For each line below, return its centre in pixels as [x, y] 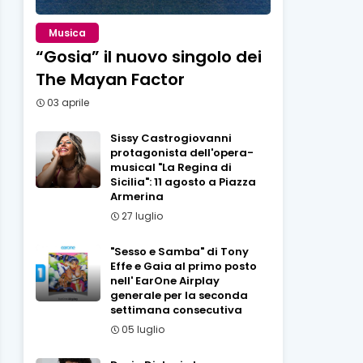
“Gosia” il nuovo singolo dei [148, 57]
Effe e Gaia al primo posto [183, 266]
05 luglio [143, 329]
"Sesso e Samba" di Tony [179, 252]
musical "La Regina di [171, 167]
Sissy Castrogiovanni [171, 138]
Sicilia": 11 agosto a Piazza [183, 182]
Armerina [137, 196]
